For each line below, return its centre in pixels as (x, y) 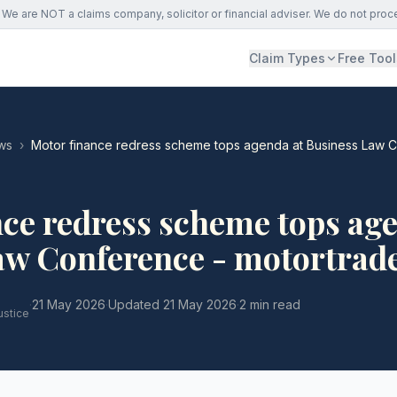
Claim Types (287, 58)
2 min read (270, 304)
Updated (136, 304)
